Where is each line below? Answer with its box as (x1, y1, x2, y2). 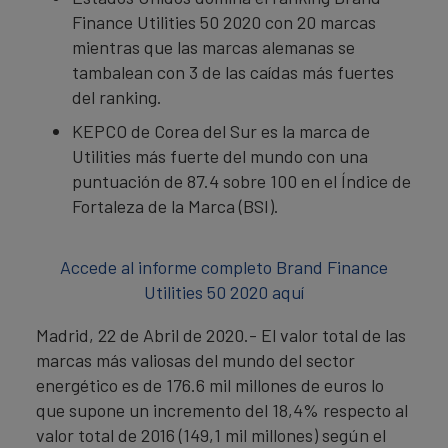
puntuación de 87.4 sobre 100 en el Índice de (72, 170, 411, 192)
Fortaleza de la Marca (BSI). (72, 195, 279, 217)
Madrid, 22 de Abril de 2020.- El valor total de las (36, 324, 406, 346)
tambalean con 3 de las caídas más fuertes (72, 61, 394, 83)
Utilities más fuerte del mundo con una (72, 145, 368, 167)
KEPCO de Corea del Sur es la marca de (72, 120, 370, 142)
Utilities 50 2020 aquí (144, 281, 304, 303)
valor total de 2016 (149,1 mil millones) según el (36, 424, 386, 446)
